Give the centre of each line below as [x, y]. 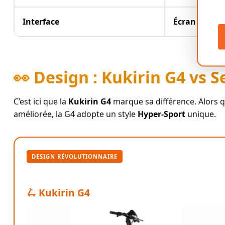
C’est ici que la [41, 102]
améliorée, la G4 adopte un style [76, 114]
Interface [41, 21]
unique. [201, 114]
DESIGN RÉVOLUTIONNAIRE [75, 157]
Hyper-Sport [161, 114]
